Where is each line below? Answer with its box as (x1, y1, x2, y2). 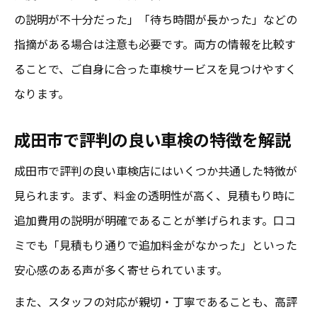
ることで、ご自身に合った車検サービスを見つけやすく (14, 59, 296, 77)
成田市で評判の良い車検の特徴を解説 (14, 127, 291, 151)
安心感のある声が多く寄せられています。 (14, 260, 228, 278)
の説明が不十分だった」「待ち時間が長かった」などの (14, 10, 297, 28)
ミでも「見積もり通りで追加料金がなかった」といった (14, 236, 297, 253)
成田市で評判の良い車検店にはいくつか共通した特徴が (14, 161, 297, 179)
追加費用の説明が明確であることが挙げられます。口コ (14, 211, 296, 229)
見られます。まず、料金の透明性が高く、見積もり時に (14, 186, 295, 204)
